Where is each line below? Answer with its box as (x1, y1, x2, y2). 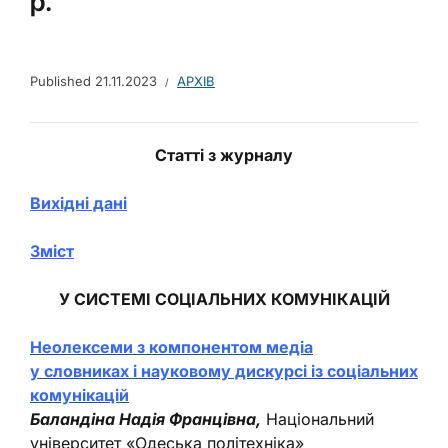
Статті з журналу (155, 144, 293, 165)
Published (30, 72, 95, 89)
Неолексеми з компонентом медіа (30, 336, 313, 357)
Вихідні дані (30, 192, 127, 213)
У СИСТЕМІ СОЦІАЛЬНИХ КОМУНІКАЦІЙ (58, 288, 390, 309)
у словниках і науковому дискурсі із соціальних (30, 360, 418, 381)
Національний (266, 408, 374, 429)
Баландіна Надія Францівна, (30, 408, 261, 429)
